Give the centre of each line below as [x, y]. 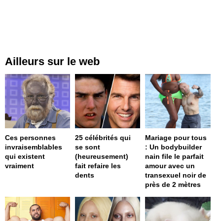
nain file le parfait [175, 157]
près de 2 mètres [173, 185]
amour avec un [170, 166]
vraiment [19, 166]
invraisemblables [34, 147]
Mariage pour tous [176, 138]
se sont [88, 147]
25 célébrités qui [103, 138]
